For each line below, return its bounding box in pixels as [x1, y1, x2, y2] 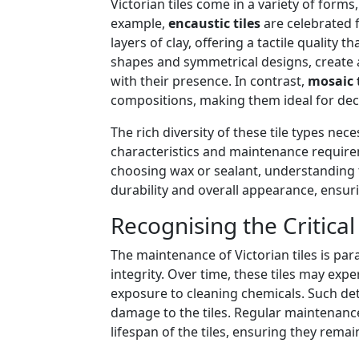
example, [111, 14, 168, 33]
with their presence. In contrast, [111, 72, 308, 91]
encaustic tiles [168, 14, 260, 33]
